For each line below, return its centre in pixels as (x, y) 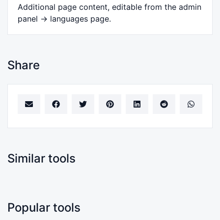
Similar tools (41, 159)
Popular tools (44, 208)
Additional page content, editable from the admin (110, 7)
